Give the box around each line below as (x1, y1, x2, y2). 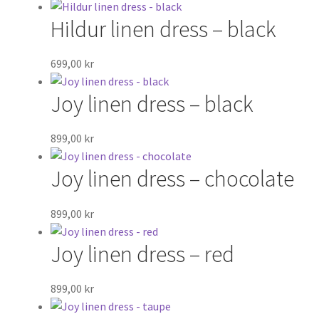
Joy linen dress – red (50, 239, 234, 268)
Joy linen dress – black (50, 90, 253, 119)
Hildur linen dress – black (50, 14, 276, 43)
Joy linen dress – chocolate (50, 164, 294, 194)
